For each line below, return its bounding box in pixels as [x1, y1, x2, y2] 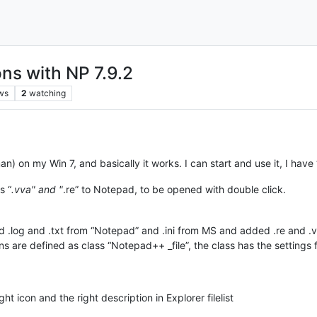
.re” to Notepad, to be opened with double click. [63, 183, 286, 195]
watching [28, 87, 66, 98]
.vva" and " [11, 183, 63, 195]
